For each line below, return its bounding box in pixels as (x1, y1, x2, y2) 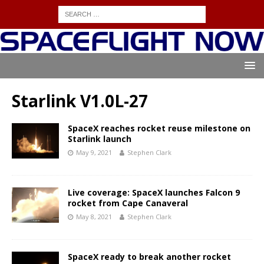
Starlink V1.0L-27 (12, 90, 148, 113)
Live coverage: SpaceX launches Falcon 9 (68, 187, 240, 199)
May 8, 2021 (76, 212, 112, 222)
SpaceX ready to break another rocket (68, 251, 231, 263)
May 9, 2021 (76, 148, 112, 157)
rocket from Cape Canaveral (68, 197, 188, 209)
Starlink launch (68, 133, 131, 145)
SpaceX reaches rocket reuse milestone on (68, 123, 250, 134)
